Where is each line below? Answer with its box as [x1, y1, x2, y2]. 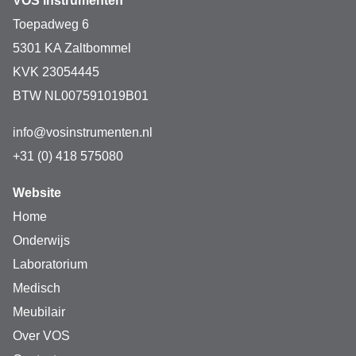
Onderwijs [13, 234, 70, 248]
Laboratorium [13, 257, 87, 272]
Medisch [13, 281, 60, 296]
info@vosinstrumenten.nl [13, 126, 153, 140]
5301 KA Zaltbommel [13, 41, 131, 56]
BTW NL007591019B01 [13, 89, 149, 103]
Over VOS [13, 329, 70, 343]
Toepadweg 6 [13, 17, 89, 32]
